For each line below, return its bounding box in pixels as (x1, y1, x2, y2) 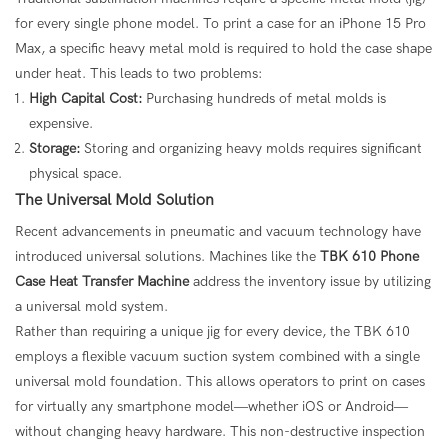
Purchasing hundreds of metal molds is (142, 89, 386, 107)
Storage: (29, 139, 80, 157)
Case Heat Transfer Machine (15, 272, 189, 290)
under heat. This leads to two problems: (15, 64, 262, 82)
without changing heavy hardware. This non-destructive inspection (15, 422, 425, 440)
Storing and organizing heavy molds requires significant (80, 139, 422, 157)
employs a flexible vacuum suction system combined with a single (15, 347, 420, 365)
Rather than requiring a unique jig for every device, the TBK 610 (15, 322, 410, 340)
